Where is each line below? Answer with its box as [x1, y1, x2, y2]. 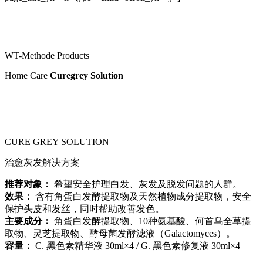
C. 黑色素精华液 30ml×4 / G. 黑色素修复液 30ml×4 [33, 240, 241, 251]
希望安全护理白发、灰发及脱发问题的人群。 [52, 178, 242, 189]
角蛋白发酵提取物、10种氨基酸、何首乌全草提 [52, 215, 252, 226]
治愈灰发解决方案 [5, 157, 80, 167]
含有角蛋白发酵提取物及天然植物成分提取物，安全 [33, 191, 252, 201]
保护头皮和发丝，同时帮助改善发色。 [5, 203, 165, 214]
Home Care [5, 70, 50, 80]
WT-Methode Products [5, 50, 90, 60]
